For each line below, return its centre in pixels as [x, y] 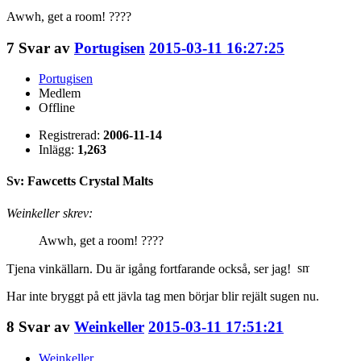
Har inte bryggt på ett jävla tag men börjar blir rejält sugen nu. [163, 296]
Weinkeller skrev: [50, 213]
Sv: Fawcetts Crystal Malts [80, 181]
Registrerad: [71, 135]
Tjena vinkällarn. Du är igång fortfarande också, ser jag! [152, 268]
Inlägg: [58, 150]
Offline [57, 108]
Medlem [60, 93]
